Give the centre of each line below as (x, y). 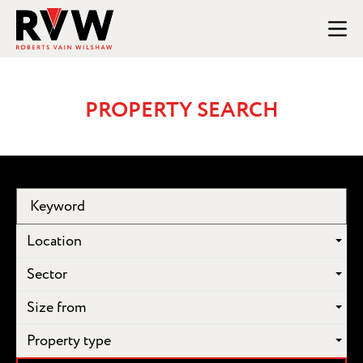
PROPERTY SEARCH (181, 110)
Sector (47, 274)
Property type (69, 340)
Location (54, 241)
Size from (56, 307)
